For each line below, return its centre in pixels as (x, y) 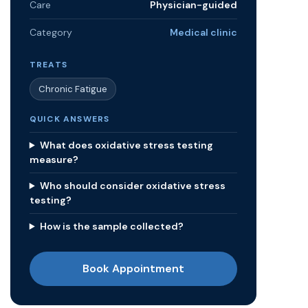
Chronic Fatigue (73, 89)
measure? (54, 159)
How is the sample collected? (111, 226)
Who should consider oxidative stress (132, 186)
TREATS (48, 65)
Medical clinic (203, 32)
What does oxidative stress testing (126, 145)
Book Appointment (133, 268)
